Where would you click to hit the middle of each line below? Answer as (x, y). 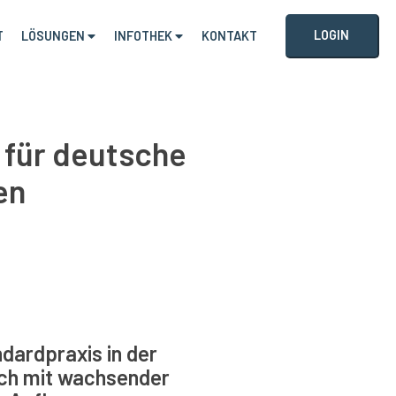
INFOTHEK (144, 36)
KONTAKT (229, 36)
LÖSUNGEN (53, 36)
